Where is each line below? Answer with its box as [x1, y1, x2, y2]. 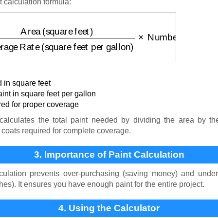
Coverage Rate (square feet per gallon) [46, 19, 209, 30]
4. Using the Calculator [58, 202, 160, 213]
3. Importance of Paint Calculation [34, 149, 184, 160]
